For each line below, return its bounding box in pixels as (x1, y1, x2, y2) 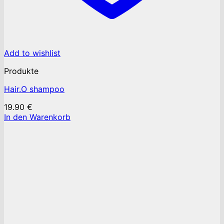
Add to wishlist (4, 48, 60, 58)
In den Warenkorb (4, 112, 70, 122)
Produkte (4, 66, 38, 76)
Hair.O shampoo (4, 84, 64, 94)
